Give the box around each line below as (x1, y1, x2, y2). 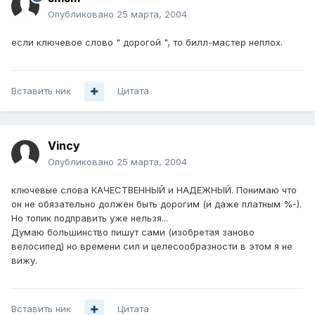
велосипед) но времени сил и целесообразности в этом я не (11, 240, 292, 252)
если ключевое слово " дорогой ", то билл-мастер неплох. (11, 37, 283, 49)
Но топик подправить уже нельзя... (11, 212, 168, 224)
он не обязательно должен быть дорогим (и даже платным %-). (11, 198, 302, 210)
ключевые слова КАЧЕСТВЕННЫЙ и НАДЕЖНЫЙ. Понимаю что (11, 184, 297, 196)
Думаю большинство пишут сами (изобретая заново (11, 226, 255, 238)
